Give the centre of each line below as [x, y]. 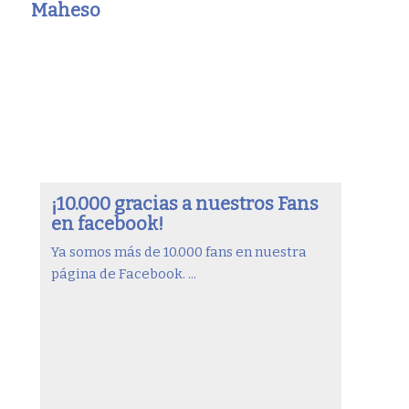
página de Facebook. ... [123, 273]
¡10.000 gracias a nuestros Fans [184, 203]
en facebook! [107, 223]
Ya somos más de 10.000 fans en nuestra [178, 252]
